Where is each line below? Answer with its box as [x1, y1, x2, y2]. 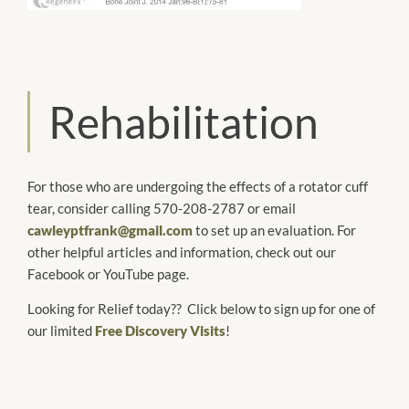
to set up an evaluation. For [193, 221, 356, 238]
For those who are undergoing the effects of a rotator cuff [27, 177, 368, 194]
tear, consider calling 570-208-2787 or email [27, 199, 296, 216]
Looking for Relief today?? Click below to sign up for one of [27, 299, 375, 317]
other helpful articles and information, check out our [27, 243, 336, 260]
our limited [27, 321, 95, 339]
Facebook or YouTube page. [27, 265, 189, 282]
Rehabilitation [48, 95, 319, 148]
